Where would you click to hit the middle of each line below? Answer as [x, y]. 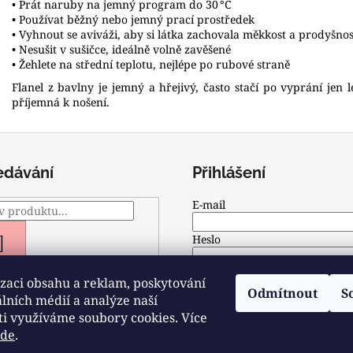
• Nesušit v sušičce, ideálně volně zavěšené [121, 49]
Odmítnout [282, 293]
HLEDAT [27, 243]
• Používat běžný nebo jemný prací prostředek [133, 19]
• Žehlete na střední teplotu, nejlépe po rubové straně [151, 64]
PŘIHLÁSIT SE [251, 288]
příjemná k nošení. [61, 102]
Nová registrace [234, 319]
